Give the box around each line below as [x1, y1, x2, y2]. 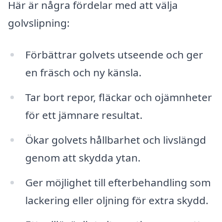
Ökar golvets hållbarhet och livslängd [25, 132, 206, 147]
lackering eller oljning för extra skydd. [25, 193, 209, 207]
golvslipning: [8, 16, 70, 30]
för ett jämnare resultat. [25, 108, 143, 122]
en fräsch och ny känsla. [25, 65, 142, 80]
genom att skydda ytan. [25, 150, 141, 165]
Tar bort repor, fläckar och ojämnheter [25, 90, 212, 104]
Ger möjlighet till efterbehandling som [25, 175, 211, 189]
